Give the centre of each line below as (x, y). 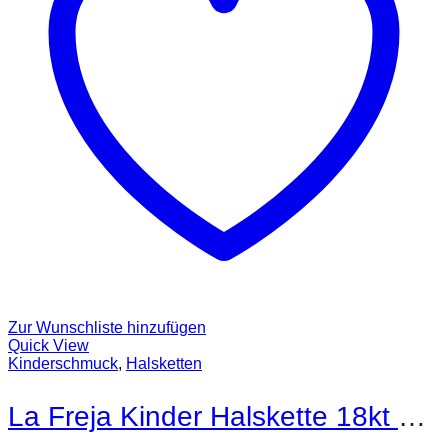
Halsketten (164, 363)
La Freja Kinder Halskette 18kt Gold (412, 416)
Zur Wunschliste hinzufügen (107, 327)
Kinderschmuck (63, 363)
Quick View (48, 345)
